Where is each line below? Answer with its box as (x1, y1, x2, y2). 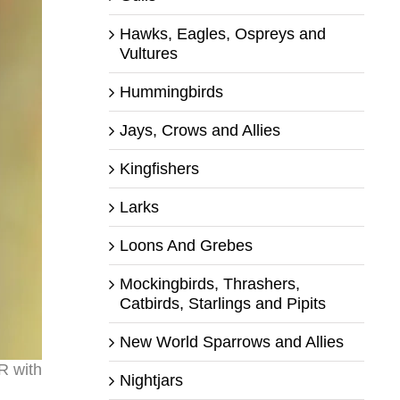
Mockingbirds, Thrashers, (119, 274, 300, 293)
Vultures (119, 44, 178, 62)
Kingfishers (119, 159, 199, 178)
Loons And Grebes (119, 236, 253, 254)
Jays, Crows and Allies (119, 121, 280, 139)
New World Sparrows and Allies (119, 332, 344, 351)
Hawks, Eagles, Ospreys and (119, 24, 326, 43)
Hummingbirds (119, 82, 223, 101)
